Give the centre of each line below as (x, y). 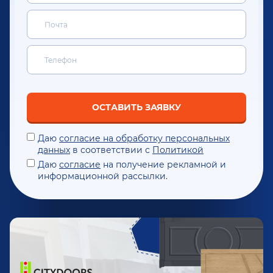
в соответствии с (111, 150)
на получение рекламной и (163, 165)
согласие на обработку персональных (144, 139)
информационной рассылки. (103, 176)
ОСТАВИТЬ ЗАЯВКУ (136, 108)
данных (54, 150)
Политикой (178, 150)
